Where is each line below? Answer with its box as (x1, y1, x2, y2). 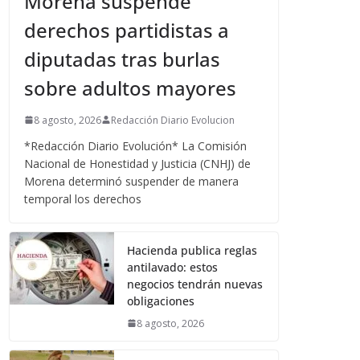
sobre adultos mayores (24, 74, 237, 101)
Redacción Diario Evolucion (111, 112, 235, 127)
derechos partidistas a (24, 16, 230, 43)
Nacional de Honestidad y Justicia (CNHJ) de (24, 155, 252, 171)
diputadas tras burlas (24, 45, 221, 72)
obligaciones (127, 292, 195, 309)
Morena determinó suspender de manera (24, 173, 239, 189)
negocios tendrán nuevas (127, 276, 264, 292)
